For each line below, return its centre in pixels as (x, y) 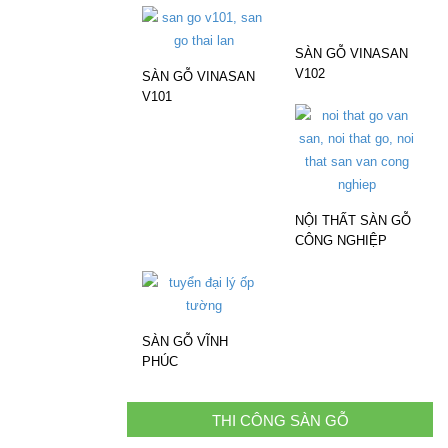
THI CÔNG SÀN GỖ (280, 421)
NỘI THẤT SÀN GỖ (353, 221)
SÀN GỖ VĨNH (185, 342)
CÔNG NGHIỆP (341, 241)
